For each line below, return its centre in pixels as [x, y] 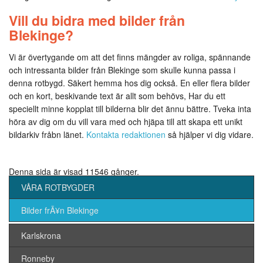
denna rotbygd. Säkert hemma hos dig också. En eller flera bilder [129, 83]
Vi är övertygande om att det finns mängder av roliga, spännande [130, 57]
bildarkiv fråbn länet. [48, 134]
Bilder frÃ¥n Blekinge [60, 210]
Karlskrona [41, 235]
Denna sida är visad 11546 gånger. [74, 171]
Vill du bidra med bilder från [97, 20]
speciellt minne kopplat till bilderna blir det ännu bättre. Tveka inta [130, 109]
